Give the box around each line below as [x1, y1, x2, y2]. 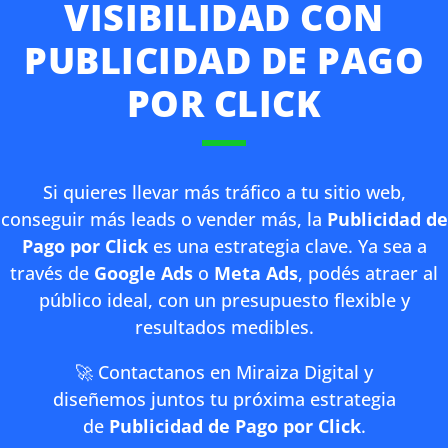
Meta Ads [214, 261, 298, 285]
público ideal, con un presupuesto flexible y [38, 288, 410, 312]
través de [10, 261, 94, 285]
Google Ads [94, 261, 198, 285]
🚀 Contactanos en [75, 360, 231, 384]
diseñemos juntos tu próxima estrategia [52, 387, 396, 411]
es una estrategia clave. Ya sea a [147, 234, 427, 258]
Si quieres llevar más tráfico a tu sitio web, [42, 180, 406, 204]
